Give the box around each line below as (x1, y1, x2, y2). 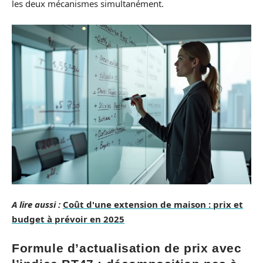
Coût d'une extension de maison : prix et (63, 198, 243, 211)
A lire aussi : (12, 198, 60, 211)
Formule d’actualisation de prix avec (12, 241, 242, 255)
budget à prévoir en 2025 (12, 213, 124, 225)
